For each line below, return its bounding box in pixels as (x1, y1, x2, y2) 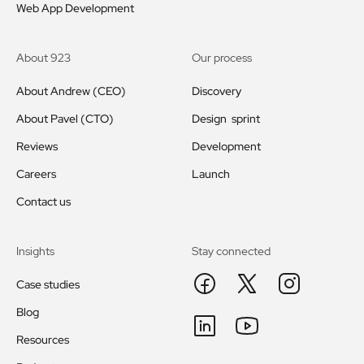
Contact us (16, 194, 71, 210)
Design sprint (192, 111, 260, 127)
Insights (16, 244, 54, 259)
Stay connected (192, 244, 271, 259)
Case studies (16, 277, 80, 292)
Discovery (192, 84, 241, 99)
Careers (16, 167, 56, 182)
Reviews (16, 139, 58, 154)
